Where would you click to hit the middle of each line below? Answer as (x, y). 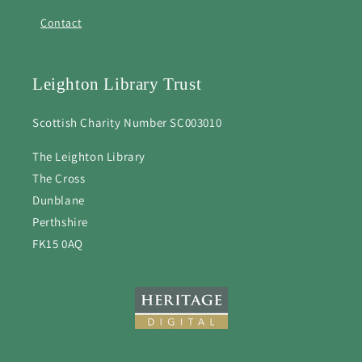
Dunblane (59, 200)
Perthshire (60, 222)
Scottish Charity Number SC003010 (127, 122)
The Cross (59, 178)
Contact (61, 23)
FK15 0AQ (58, 244)
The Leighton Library (89, 156)
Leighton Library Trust (117, 84)
